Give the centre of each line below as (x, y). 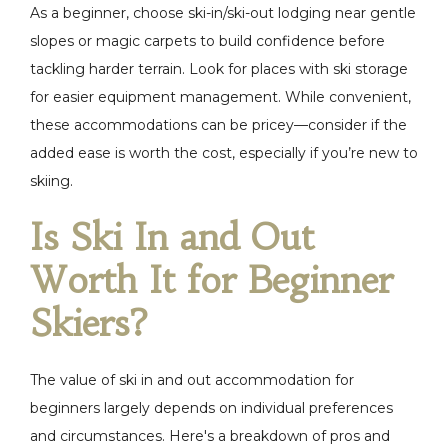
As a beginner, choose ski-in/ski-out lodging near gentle (223, 13)
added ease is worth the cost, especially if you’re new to (224, 153)
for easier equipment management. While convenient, (220, 97)
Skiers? (89, 323)
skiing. (51, 181)
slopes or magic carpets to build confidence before (207, 41)
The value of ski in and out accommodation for (192, 380)
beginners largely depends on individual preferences (211, 408)
